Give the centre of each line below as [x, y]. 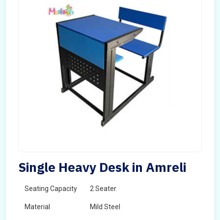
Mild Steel [105, 207]
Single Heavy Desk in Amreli [102, 167]
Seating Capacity [51, 189]
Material [37, 207]
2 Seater [103, 189]
